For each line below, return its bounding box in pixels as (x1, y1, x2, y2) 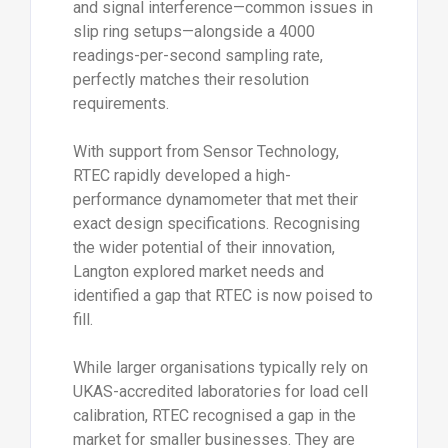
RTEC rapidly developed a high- (72, 166, 291, 186)
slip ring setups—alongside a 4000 (72, 22, 315, 42)
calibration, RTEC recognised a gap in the (72, 406, 356, 426)
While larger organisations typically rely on (72, 358, 368, 378)
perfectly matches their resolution (72, 70, 309, 90)
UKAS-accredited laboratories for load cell (72, 382, 368, 402)
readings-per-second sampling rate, (72, 46, 323, 66)
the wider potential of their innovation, (72, 238, 335, 258)
